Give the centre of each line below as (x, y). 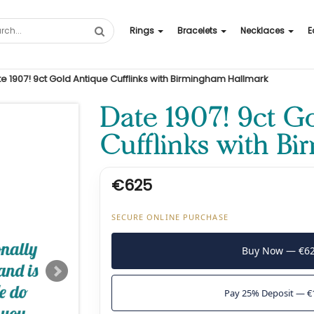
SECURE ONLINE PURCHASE (170, 217)
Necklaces (262, 30)
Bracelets (197, 30)
